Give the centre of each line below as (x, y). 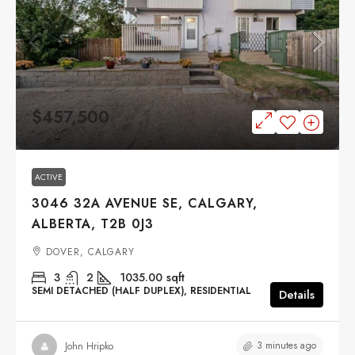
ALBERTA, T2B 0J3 (93, 224)
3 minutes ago (286, 346)
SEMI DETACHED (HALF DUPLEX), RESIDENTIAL (141, 291)
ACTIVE (49, 177)
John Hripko (89, 346)
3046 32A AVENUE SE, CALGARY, (145, 204)
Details (297, 295)
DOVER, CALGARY (90, 252)
